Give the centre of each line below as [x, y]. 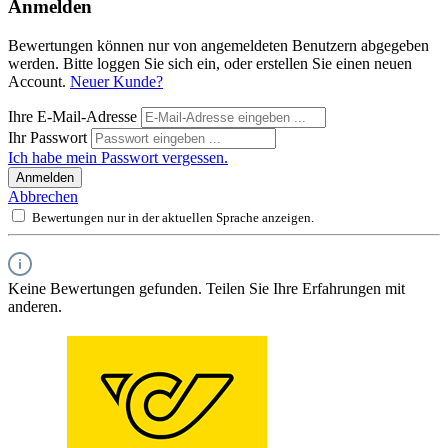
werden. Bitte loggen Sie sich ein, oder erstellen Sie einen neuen [210, 64]
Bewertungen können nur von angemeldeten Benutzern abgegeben [218, 46]
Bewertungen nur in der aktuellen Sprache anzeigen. [173, 218]
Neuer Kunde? [116, 82]
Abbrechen [43, 197]
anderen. [35, 307]
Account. [39, 82]
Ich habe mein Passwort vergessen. [118, 158]
